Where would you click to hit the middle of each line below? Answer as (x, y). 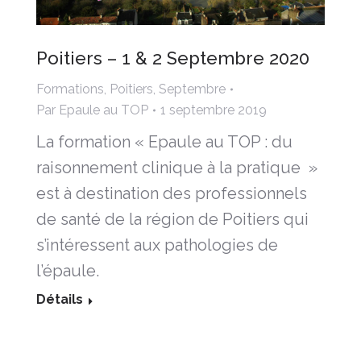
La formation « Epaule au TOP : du (164, 142)
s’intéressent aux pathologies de (157, 245)
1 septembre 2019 (214, 110)
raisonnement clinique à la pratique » (177, 168)
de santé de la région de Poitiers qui (172, 220)
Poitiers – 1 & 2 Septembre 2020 (173, 58)
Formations (70, 89)
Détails (60, 300)
